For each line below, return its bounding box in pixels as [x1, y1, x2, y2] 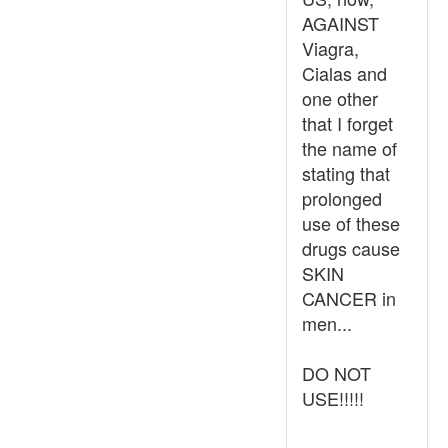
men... [302, 310, 352, 336]
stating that [302, 160, 390, 186]
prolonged [302, 185, 382, 211]
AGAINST [302, 10, 379, 36]
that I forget [302, 110, 393, 136]
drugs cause [302, 235, 400, 261]
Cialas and [302, 60, 387, 86]
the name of [302, 135, 397, 161]
